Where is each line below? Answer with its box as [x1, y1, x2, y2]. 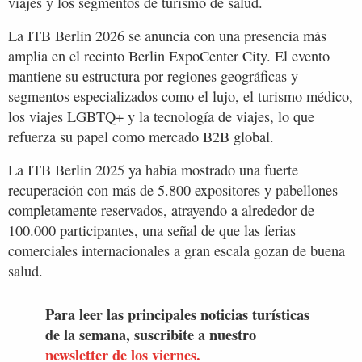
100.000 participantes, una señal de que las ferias [8, 220, 296, 240]
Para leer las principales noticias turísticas [45, 302, 309, 325]
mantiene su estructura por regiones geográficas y [8, 65, 298, 86]
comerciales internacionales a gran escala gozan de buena [8, 240, 345, 260]
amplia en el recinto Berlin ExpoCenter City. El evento [8, 45, 330, 65]
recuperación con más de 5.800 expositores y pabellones [8, 179, 338, 200]
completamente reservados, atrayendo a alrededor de [8, 200, 314, 220]
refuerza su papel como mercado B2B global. [8, 126, 274, 146]
